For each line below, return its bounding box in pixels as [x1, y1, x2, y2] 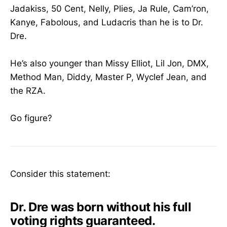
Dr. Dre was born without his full [10, 199, 192, 214]
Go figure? [10, 113, 52, 124]
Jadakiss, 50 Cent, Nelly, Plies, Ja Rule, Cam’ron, [10, 3, 209, 14]
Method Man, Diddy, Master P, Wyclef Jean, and [10, 72, 207, 83]
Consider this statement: [10, 168, 110, 179]
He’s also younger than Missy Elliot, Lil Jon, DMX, [10, 58, 209, 69]
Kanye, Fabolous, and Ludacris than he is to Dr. [10, 17, 203, 27]
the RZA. [10, 86, 46, 96]
